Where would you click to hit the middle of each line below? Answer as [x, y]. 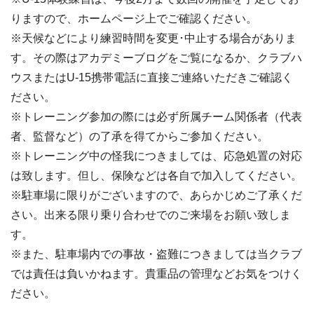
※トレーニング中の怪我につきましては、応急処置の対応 [156, 156]
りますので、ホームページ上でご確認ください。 [134, 19]
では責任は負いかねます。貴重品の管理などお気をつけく [156, 274]
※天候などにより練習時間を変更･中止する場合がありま [153, 38]
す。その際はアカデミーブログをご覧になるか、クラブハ [156, 58]
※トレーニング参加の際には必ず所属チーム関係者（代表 [156, 117]
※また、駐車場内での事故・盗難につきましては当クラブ [156, 254]
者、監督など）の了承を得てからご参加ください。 [139, 136]
